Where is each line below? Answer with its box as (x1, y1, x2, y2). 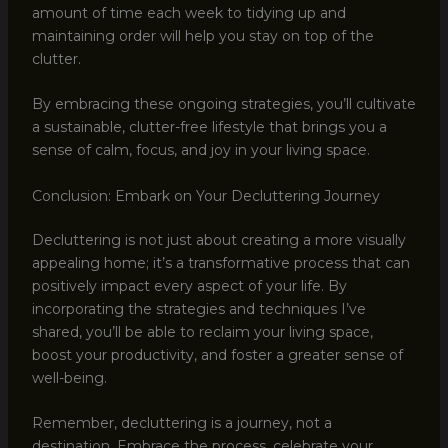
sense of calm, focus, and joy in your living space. (31, 141, 370, 160)
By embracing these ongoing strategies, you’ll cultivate (31, 95, 416, 114)
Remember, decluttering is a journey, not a (31, 414, 332, 433)
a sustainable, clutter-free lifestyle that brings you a (31, 118, 387, 137)
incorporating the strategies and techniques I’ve (31, 299, 366, 318)
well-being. (31, 368, 107, 387)
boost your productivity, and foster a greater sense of (31, 345, 403, 364)
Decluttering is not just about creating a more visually (31, 230, 406, 249)
